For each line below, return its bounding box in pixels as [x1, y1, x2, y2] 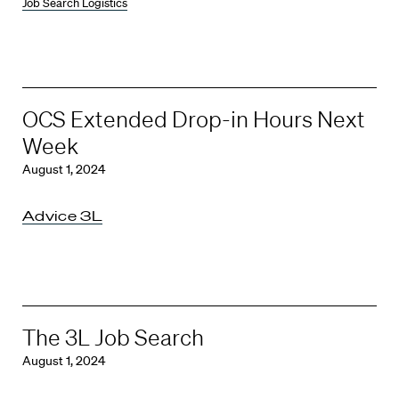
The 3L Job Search [22, 324, 204, 350]
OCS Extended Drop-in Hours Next [22, 105, 365, 132]
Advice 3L [22, 206, 102, 224]
